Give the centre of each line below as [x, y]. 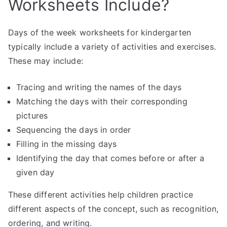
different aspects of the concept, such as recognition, [113, 209]
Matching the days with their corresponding [102, 101]
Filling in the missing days [67, 144]
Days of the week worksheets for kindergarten [100, 32]
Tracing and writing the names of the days [99, 87]
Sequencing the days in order [74, 130]
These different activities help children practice [101, 195]
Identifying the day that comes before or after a [110, 158]
